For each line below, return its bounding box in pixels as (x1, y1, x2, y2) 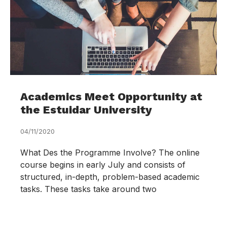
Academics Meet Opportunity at (20, 90, 202, 103)
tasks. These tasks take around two (20, 184, 157, 194)
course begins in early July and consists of (20, 160, 185, 170)
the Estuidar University (20, 103, 152, 116)
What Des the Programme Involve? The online (20, 147, 200, 158)
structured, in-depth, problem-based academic (20, 172, 200, 182)
